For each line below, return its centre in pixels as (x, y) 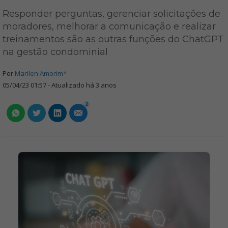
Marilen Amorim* (41, 73)
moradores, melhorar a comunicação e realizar (109, 26)
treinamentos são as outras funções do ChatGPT (113, 39)
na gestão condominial (55, 52)
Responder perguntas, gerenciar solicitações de (111, 14)
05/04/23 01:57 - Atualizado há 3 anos (60, 85)
